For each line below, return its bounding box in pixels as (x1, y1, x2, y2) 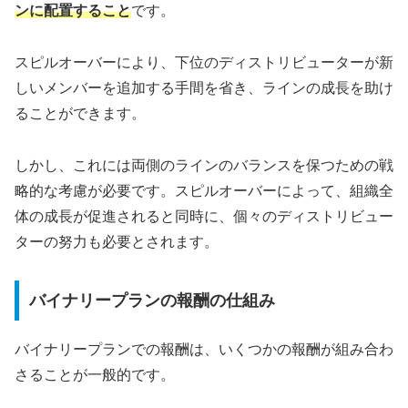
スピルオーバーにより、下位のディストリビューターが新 (15, 54, 393, 70)
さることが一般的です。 (15, 366, 175, 382)
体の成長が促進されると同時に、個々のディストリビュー (15, 208, 393, 224)
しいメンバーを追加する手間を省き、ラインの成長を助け (15, 79, 393, 96)
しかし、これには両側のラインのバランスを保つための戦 (15, 157, 393, 173)
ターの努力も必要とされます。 (15, 233, 219, 250)
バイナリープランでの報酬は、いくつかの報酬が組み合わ (15, 341, 393, 357)
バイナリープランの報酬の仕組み (28, 291, 275, 311)
